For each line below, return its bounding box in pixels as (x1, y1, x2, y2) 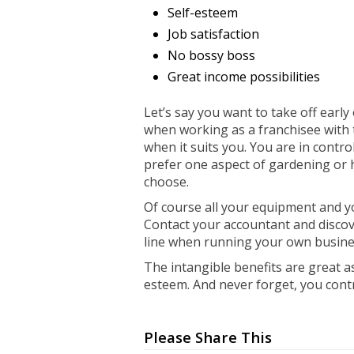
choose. (144, 173, 189, 190)
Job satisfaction (168, 25, 259, 43)
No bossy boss (168, 47, 255, 64)
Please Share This (144, 327, 272, 347)
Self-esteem (168, 4, 238, 21)
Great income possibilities (168, 68, 320, 85)
